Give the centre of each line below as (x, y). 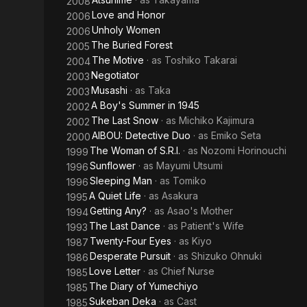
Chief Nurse (188, 271)
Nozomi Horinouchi (244, 150)
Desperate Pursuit (130, 256)
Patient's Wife (212, 226)
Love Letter (115, 271)
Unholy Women (126, 30)
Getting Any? (118, 211)
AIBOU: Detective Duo (141, 135)
